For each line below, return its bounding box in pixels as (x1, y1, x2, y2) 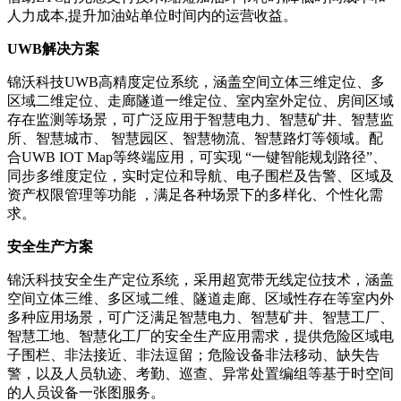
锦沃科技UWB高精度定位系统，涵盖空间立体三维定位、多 (7, 73, 385, 90)
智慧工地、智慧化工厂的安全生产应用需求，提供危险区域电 (7, 328, 394, 344)
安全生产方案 (7, 238, 93, 254)
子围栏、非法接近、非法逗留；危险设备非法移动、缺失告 (7, 346, 380, 363)
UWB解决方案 (7, 40, 99, 56)
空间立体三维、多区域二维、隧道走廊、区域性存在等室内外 (7, 290, 394, 306)
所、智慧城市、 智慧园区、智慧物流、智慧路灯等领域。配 (7, 130, 383, 146)
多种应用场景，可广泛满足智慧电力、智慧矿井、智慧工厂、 (7, 309, 394, 325)
